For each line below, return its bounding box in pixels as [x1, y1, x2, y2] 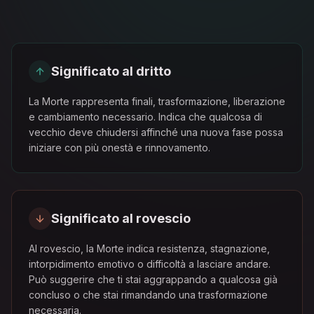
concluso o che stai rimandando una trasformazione [29, 289, 268, 301]
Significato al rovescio [51, 211, 191, 226]
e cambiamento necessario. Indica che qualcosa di [29, 111, 262, 123]
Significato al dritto [51, 64, 171, 78]
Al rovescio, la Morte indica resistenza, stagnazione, [29, 243, 270, 254]
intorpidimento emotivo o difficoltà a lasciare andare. [29, 258, 271, 270]
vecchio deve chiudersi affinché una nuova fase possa [29, 126, 283, 138]
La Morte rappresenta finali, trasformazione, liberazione [29, 95, 285, 107]
